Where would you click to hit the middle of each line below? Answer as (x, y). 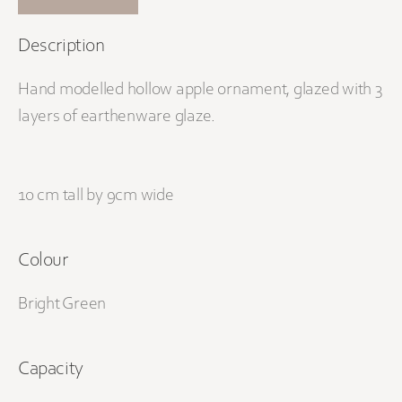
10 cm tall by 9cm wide (96, 196)
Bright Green (62, 305)
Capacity (51, 370)
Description (61, 47)
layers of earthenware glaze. (117, 117)
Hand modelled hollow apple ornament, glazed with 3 (200, 90)
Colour (43, 262)
